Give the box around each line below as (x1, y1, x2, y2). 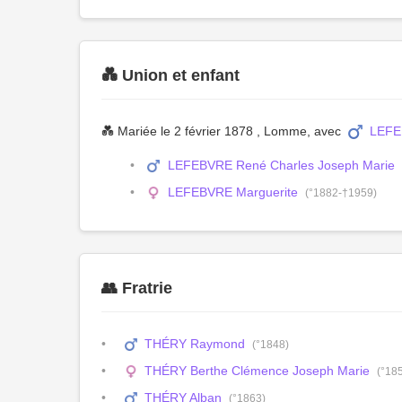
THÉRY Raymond (144, 336, 246, 351)
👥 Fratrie (101, 279, 172, 297)
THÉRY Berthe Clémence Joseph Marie (144, 363, 371, 378)
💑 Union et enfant (101, 66, 240, 84)
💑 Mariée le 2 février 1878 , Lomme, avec (101, 124, 345, 138)
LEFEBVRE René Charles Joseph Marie (167, 158, 395, 172)
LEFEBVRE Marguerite (167, 185, 298, 199)
